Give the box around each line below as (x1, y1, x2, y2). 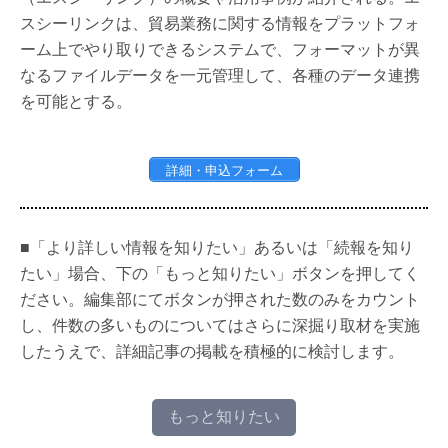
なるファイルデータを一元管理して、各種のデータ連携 (20, 63, 420, 86)
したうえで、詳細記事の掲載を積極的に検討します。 (20, 339, 404, 363)
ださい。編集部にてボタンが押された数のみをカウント (20, 287, 420, 311)
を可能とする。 (20, 89, 132, 112)
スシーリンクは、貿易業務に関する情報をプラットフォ (20, 11, 420, 34)
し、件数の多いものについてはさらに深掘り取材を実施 (20, 313, 420, 337)
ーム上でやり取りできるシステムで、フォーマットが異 (20, 37, 420, 60)
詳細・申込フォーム (165, 160, 283, 179)
